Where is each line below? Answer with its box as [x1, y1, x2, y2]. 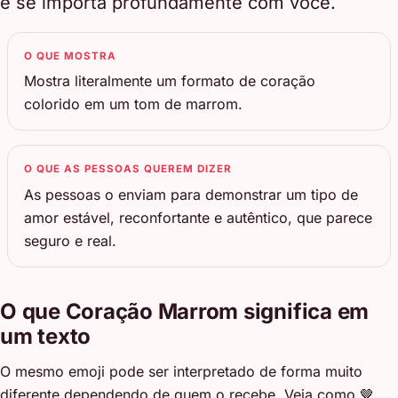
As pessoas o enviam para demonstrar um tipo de [24, 185, 359, 203]
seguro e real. [24, 231, 117, 250]
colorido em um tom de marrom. [24, 95, 243, 114]
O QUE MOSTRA [24, 49, 117, 62]
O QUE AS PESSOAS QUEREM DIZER [24, 163, 233, 176]
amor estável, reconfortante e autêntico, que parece [24, 208, 373, 227]
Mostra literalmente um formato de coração [24, 72, 316, 91]
